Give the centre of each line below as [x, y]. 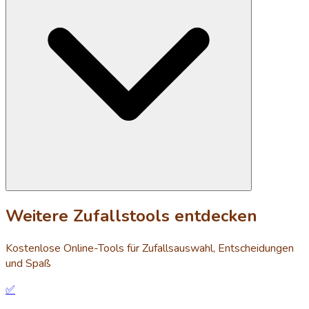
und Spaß [28, 264]
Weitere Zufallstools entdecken [131, 216]
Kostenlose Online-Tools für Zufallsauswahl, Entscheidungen [150, 249]
